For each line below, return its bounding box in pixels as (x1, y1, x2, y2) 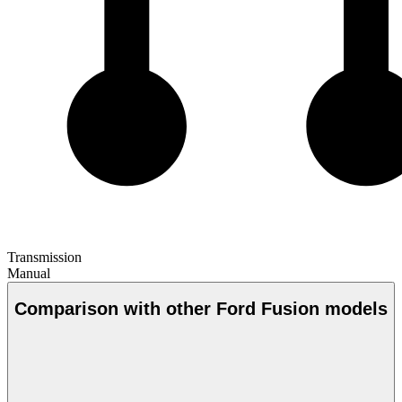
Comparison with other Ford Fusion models (14, 299, 388, 319)
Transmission (7, 249, 82, 265)
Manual (7, 265, 50, 281)
